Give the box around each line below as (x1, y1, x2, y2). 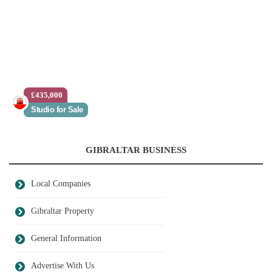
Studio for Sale (31, 105, 83, 115)
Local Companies (31, 179, 90, 189)
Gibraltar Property (31, 206, 94, 216)
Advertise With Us (31, 261, 94, 271)
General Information (31, 234, 101, 243)
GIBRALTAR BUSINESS (86, 145, 186, 155)
